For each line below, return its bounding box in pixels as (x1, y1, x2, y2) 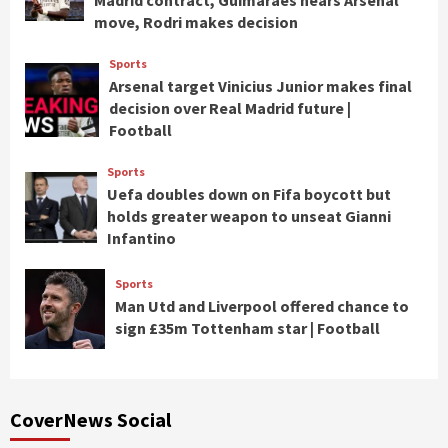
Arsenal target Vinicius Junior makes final (109, 76, 413, 97)
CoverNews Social (10, 406, 171, 432)
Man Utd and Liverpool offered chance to (114, 296, 409, 317)
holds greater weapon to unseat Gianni (106, 206, 391, 227)
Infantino (106, 228, 176, 249)
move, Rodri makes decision (94, 12, 299, 33)
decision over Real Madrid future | (109, 98, 352, 119)
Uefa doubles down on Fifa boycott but (106, 184, 391, 205)
